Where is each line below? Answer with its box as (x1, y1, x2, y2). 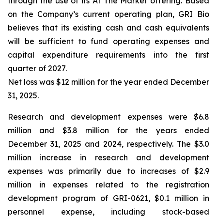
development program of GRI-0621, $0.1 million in (8, 193, 209, 203)
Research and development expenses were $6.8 (8, 112, 209, 122)
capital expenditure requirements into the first (8, 50, 209, 60)
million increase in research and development (8, 153, 209, 162)
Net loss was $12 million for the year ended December (8, 77, 209, 87)
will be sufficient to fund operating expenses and (8, 36, 209, 46)
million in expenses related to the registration (8, 180, 209, 189)
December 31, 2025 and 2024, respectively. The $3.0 (8, 139, 209, 149)
